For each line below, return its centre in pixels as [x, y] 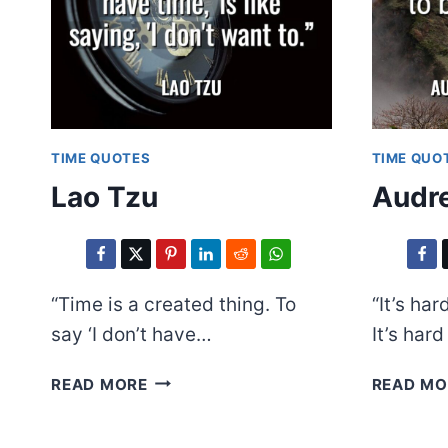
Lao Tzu [104, 196]
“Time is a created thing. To [173, 304]
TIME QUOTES [101, 157]
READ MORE [99, 384]
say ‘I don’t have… [131, 334]
